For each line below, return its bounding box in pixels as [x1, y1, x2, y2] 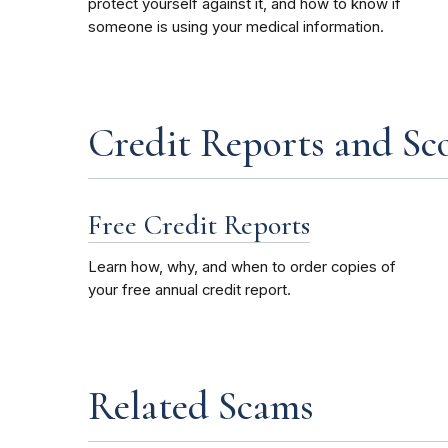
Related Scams [88, 381, 314, 430]
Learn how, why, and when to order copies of [88, 257, 396, 276]
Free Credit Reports [88, 207, 310, 242]
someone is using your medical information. [88, 17, 384, 36]
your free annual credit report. [88, 280, 291, 299]
